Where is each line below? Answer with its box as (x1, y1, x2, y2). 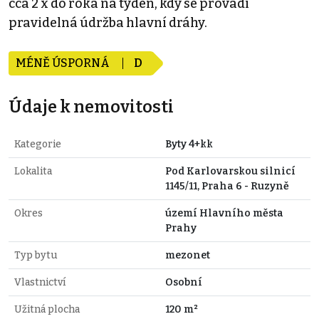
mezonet (165, 249, 210, 262)
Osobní (165, 276, 202, 289)
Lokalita (14, 165, 52, 178)
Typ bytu (14, 249, 57, 262)
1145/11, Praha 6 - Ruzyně (165, 180, 289, 193)
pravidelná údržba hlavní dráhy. (9, 15, 207, 31)
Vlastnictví (14, 276, 66, 289)
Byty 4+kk (165, 138, 213, 151)
